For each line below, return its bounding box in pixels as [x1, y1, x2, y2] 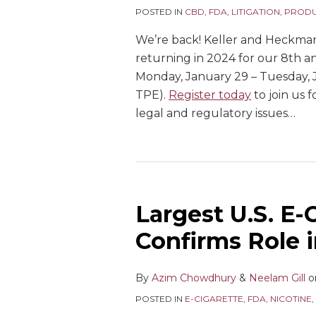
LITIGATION [231, 6, 280, 17]
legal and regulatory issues [135, 107, 288, 120]
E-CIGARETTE [185, 293, 243, 304]
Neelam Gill [249, 272, 305, 284]
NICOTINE [270, 293, 312, 304]
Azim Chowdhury [152, 272, 236, 284]
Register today [169, 88, 251, 102]
